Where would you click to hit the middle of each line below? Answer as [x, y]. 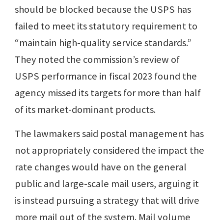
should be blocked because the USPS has [103, 10]
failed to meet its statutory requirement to [106, 26]
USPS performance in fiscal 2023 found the [106, 76]
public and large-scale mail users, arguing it [107, 184]
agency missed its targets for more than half [108, 93]
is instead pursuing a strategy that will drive [107, 201]
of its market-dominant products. [86, 110]
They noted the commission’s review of [97, 60]
